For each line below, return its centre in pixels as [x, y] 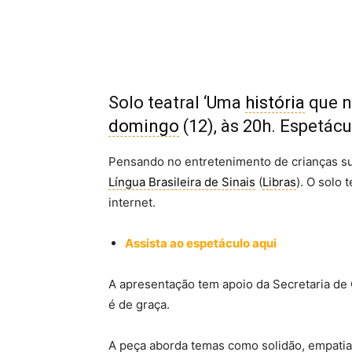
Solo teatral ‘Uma [177, 103]
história [275, 103]
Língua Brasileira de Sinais [182, 182]
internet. [132, 202]
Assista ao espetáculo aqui [201, 243]
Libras [279, 182]
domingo [144, 126]
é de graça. [139, 304]
